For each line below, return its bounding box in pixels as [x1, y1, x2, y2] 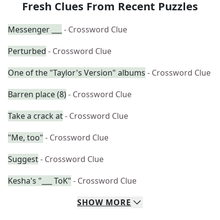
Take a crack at [8, 110, 63, 121]
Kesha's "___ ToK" [8, 175, 71, 186]
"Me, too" [8, 132, 43, 143]
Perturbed [8, 46, 46, 56]
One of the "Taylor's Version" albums [8, 67, 145, 78]
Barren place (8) [8, 89, 66, 100]
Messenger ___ [8, 24, 62, 35]
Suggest [8, 154, 38, 165]
